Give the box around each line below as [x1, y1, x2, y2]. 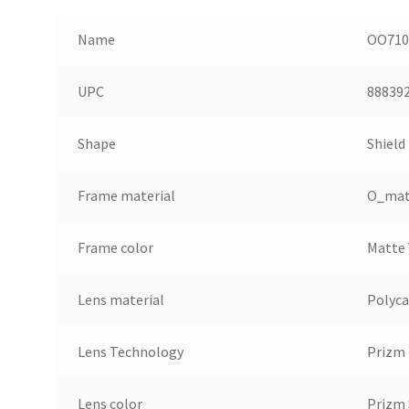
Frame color [77, 238, 153, 257]
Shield [366, 134, 405, 153]
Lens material [77, 290, 164, 309]
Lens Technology [77, 342, 184, 362]
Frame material [77, 186, 175, 205]
